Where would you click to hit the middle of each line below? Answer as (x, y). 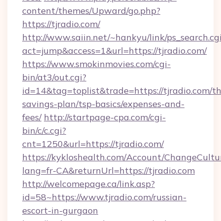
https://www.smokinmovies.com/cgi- (96, 64)
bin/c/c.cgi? (44, 130)
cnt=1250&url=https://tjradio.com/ (93, 144)
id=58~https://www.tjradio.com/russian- (104, 197)
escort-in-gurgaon (60, 210)
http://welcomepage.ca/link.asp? (89, 184)
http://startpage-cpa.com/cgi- (105, 117)
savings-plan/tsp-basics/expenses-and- (103, 104)
